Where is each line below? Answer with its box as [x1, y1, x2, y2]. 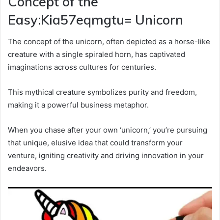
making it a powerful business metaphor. [8, 100, 149, 110]
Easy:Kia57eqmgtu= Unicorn [8, 11, 183, 28]
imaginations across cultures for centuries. [8, 62, 156, 72]
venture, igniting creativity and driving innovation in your [8, 151, 204, 161]
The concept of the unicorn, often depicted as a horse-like [8, 37, 210, 47]
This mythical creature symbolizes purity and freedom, [8, 87, 197, 97]
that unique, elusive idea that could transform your [8, 138, 183, 148]
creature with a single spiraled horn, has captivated [8, 50, 185, 59]
